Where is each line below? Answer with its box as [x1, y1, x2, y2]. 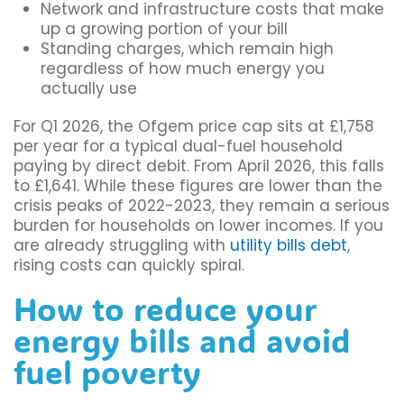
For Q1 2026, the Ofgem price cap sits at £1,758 [14, 115, 374, 138]
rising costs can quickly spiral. [14, 254, 244, 277]
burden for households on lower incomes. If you [14, 215, 383, 237]
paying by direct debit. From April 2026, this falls [14, 155, 384, 178]
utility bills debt [230, 234, 347, 257]
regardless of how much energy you [41, 58, 325, 80]
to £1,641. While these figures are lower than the [14, 175, 382, 197]
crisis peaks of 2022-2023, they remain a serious [14, 195, 390, 217]
